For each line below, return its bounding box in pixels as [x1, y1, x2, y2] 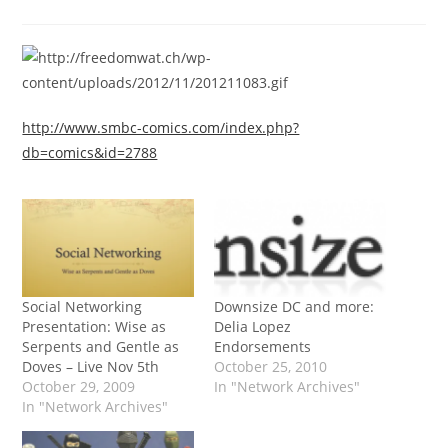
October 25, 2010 [214, 357, 327, 377]
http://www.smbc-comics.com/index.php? [22, 118, 300, 137]
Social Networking [22, 297, 143, 317]
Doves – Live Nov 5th [22, 357, 160, 377]
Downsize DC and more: [214, 297, 374, 317]
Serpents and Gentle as [22, 337, 180, 357]
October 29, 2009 [22, 377, 136, 397]
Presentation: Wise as [22, 317, 167, 337]
